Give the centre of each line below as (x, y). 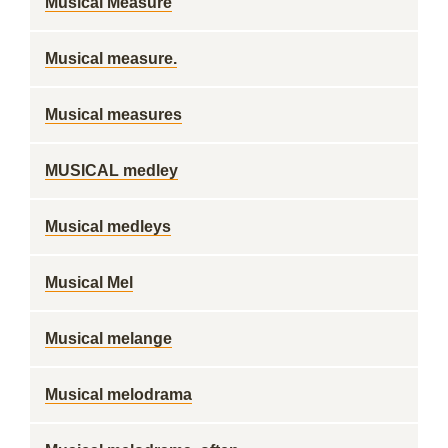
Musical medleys (108, 226)
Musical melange (108, 338)
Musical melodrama (118, 394)
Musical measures (113, 114)
